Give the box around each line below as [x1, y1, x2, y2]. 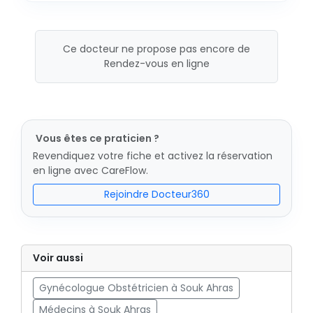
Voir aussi [33, 251, 83, 265]
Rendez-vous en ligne [103, 57, 210, 71]
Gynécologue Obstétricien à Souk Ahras [39, 281, 233, 295]
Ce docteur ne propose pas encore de [63, 42, 250, 56]
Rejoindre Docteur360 [103, 187, 210, 201]
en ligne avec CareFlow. [33, 163, 148, 177]
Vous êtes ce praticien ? [36, 131, 159, 145]
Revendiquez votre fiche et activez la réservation [33, 149, 272, 163]
